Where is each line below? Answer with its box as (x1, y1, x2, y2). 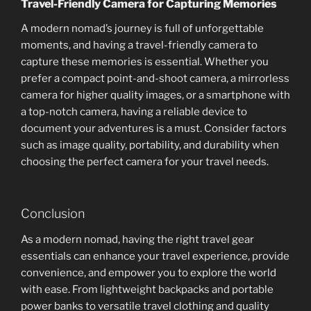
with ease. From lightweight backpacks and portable (21, 283, 274, 296)
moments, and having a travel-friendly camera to (21, 39, 258, 52)
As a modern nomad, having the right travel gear (21, 233, 254, 246)
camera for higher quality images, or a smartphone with (21, 89, 290, 102)
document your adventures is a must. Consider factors (21, 122, 287, 135)
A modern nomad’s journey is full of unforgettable (21, 22, 264, 35)
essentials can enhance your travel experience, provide (21, 250, 289, 263)
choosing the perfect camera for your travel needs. (21, 155, 269, 169)
